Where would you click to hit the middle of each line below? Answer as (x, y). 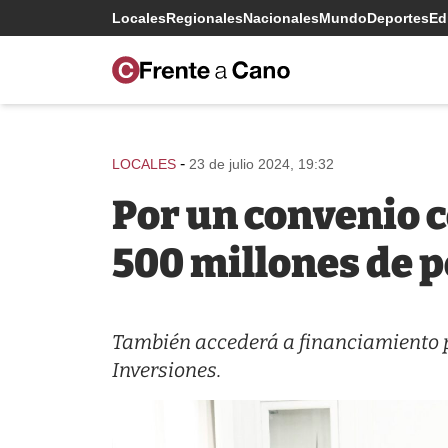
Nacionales (281, 18)
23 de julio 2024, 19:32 (261, 164)
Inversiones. (166, 370)
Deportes (398, 18)
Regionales (204, 18)
